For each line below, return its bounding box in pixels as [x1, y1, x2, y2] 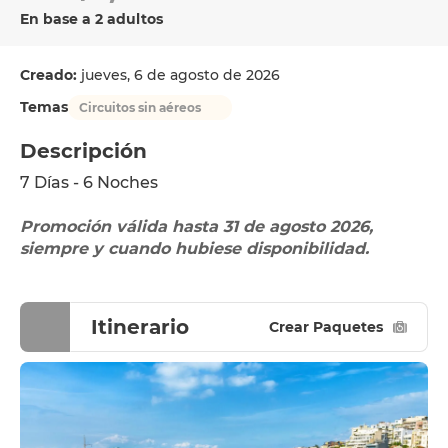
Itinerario [91, 315, 189, 339]
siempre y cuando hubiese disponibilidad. [20, 239, 374, 258]
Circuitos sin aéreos [79, 99, 201, 115]
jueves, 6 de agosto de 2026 [81, 66, 280, 84]
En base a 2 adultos [20, 10, 163, 28]
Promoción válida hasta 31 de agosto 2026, [20, 217, 373, 236]
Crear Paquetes [269, 317, 383, 336]
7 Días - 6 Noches [20, 173, 158, 192]
